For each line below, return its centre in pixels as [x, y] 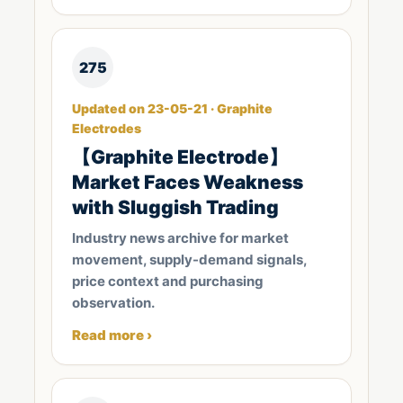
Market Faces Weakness [188, 182]
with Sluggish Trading [175, 207]
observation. [113, 303]
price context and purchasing [168, 281]
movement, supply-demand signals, [189, 260]
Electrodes [107, 128]
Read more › [112, 335]
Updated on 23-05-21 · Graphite [172, 108]
